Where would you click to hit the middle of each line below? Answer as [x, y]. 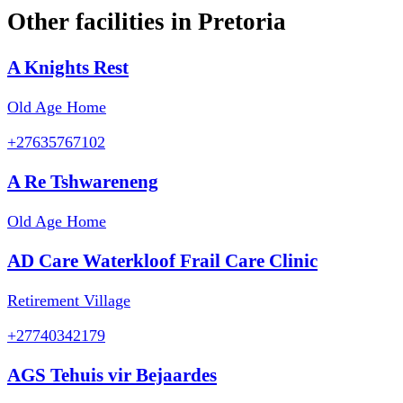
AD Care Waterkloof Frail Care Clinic [162, 260]
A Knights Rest [68, 67]
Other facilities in [103, 22]
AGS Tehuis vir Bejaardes [112, 376]
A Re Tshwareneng [83, 181]
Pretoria [242, 22]
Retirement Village [69, 300]
